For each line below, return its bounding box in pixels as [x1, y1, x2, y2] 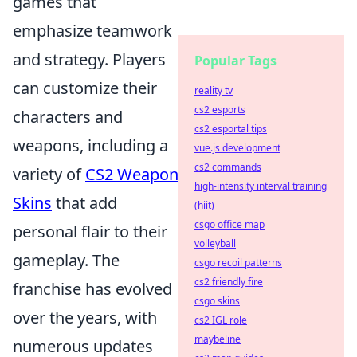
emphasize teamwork [13, 20, 172, 41]
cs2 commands [194, 160, 261, 174]
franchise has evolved [13, 278, 172, 300]
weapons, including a [13, 135, 168, 156]
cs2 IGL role [194, 313, 247, 327]
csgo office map [194, 218, 265, 231]
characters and [13, 106, 123, 127]
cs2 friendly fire [194, 275, 263, 288]
